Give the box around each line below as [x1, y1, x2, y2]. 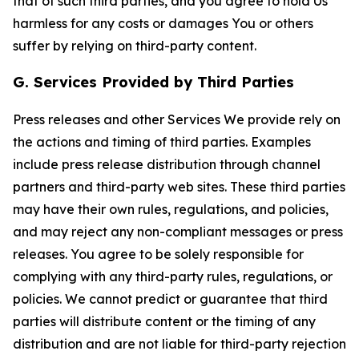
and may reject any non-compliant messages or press [13, 224, 343, 240]
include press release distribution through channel [13, 156, 321, 172]
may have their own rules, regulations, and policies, [13, 201, 329, 217]
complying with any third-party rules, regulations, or [13, 268, 333, 284]
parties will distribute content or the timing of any [13, 313, 316, 329]
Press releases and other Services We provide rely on [13, 111, 341, 127]
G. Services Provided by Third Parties [13, 73, 294, 91]
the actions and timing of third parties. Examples [13, 134, 311, 150]
